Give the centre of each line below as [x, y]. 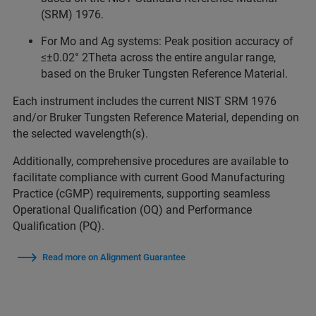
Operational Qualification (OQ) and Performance [132, 209]
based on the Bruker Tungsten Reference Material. [164, 73]
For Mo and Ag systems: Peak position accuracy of [167, 41]
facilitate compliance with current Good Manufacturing [149, 177]
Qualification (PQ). [59, 226]
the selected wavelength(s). [80, 133]
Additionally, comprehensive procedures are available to [151, 161]
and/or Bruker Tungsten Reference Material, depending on [156, 117]
